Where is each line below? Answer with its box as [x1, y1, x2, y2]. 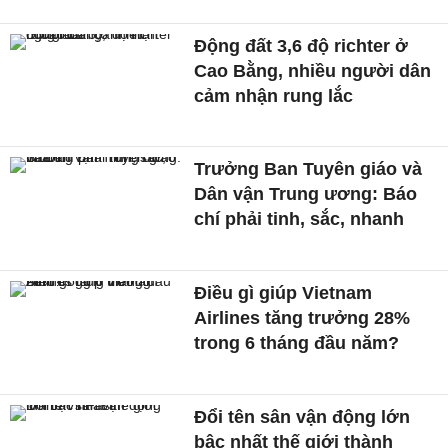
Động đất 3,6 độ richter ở [194, 35, 409, 56]
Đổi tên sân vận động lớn [194, 406, 411, 427]
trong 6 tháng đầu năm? [194, 332, 400, 353]
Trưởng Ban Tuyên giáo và [194, 159, 423, 180]
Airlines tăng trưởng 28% [194, 307, 411, 328]
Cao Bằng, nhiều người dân [194, 60, 432, 81]
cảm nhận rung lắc [194, 85, 354, 106]
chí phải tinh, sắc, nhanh [194, 209, 405, 230]
